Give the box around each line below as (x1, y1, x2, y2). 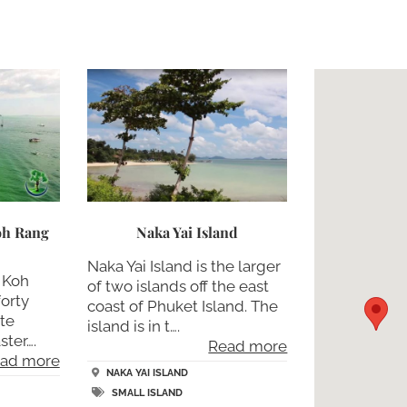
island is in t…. (86, 316, 180, 335)
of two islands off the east (86, 276, 269, 295)
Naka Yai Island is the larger (86, 256, 281, 275)
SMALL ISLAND (111, 386, 183, 399)
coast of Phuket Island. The (86, 296, 278, 315)
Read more (208, 336, 288, 355)
